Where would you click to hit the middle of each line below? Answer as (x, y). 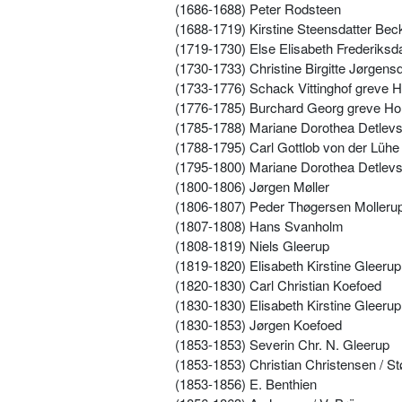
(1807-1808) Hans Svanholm (259, 225)
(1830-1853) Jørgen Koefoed (258, 324)
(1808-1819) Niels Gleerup (252, 245)
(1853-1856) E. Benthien (246, 383)
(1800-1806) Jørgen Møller (252, 186)
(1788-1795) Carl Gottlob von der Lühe (287, 146)
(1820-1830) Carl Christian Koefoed (278, 284)
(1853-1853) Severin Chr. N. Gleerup (282, 344)
